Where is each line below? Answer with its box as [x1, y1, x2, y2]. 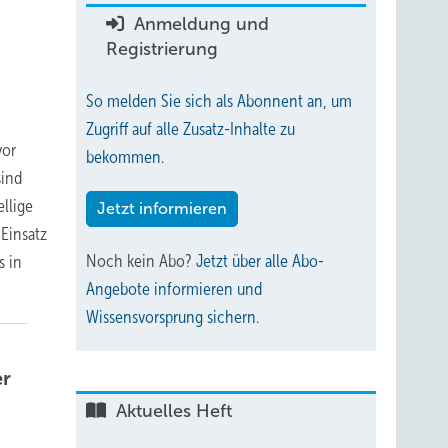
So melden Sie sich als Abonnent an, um [86, 91, 352, 111]
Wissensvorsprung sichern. [86, 307, 259, 327]
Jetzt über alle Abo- [196, 251, 324, 271]
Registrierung [106, 39, 218, 59]
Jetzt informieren [97, 200, 227, 217]
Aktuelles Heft [111, 401, 232, 421]
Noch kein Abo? [86, 251, 196, 271]
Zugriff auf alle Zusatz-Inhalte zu [86, 119, 295, 139]
